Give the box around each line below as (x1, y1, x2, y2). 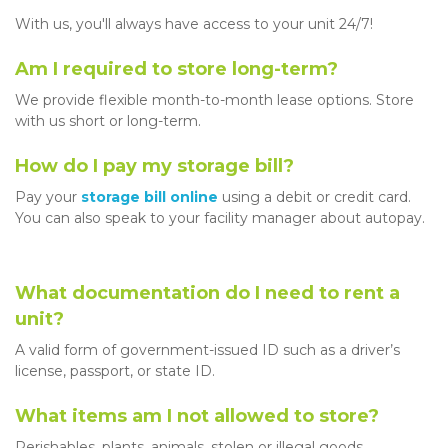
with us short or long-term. (15, 112, 205, 131)
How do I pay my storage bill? (15, 155, 294, 178)
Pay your (15, 188, 81, 207)
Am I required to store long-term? (15, 58, 338, 81)
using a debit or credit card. (218, 188, 411, 207)
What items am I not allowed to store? (15, 405, 379, 428)
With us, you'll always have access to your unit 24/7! (15, 15, 377, 34)
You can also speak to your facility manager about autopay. (15, 209, 429, 228)
